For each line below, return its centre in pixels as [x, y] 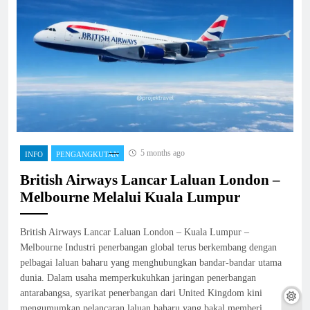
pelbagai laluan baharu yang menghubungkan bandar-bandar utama [151, 263]
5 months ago [163, 153]
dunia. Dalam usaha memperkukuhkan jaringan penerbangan [138, 278]
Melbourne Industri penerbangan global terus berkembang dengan [148, 248]
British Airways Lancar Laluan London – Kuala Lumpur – [135, 232]
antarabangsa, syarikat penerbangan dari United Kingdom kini [141, 293]
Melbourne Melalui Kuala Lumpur [130, 198]
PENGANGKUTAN [88, 155]
